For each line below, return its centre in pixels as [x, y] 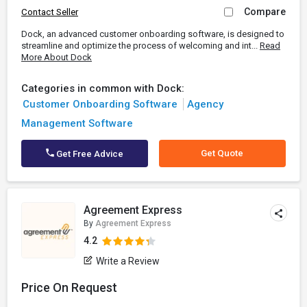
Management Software [77, 123]
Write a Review [128, 261]
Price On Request [69, 287]
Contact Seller [50, 12]
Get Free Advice [89, 154]
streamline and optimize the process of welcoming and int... [140, 46]
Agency [205, 104]
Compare [265, 12]
